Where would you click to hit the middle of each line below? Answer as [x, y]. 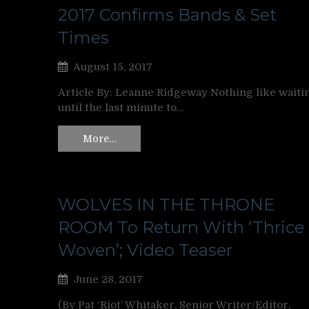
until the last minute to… [121, 108]
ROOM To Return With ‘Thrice [181, 227]
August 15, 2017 [113, 67]
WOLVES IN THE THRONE [166, 204]
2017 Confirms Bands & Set [167, 15]
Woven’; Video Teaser [145, 250]
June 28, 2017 [108, 279]
